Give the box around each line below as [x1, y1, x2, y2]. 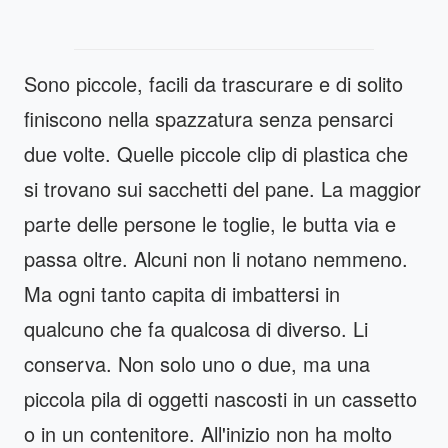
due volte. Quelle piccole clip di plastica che [24, 138, 408, 168]
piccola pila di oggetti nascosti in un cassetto [24, 383, 417, 413]
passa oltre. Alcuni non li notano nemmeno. [24, 243, 408, 273]
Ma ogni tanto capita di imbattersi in [24, 278, 340, 308]
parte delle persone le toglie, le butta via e [24, 208, 396, 238]
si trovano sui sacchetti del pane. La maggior [24, 173, 421, 203]
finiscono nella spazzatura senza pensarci [24, 103, 393, 133]
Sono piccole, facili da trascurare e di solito [24, 68, 403, 98]
